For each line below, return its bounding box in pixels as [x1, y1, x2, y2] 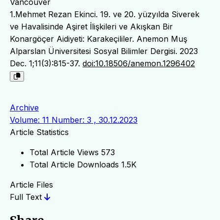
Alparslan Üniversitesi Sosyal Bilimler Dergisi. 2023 [10, 46, 198, 56]
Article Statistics [10, 127, 69, 137]
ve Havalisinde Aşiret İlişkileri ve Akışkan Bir [10, 21, 173, 31]
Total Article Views [29, 147, 99, 157]
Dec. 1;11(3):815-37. [10, 58, 82, 68]
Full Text [10, 192, 44, 202]
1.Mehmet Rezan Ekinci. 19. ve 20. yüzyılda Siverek [10, 9, 199, 19]
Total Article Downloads [29, 159, 119, 169]
